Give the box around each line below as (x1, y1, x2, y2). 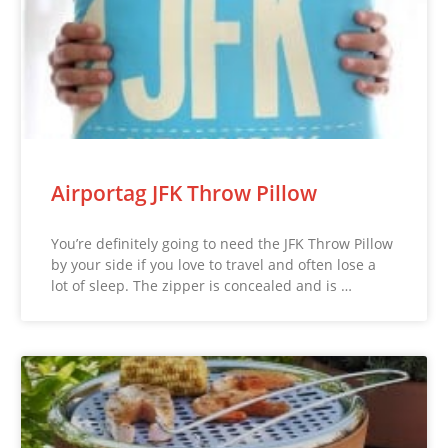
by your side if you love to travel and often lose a (51, 254, 377, 274)
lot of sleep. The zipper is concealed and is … (51, 275, 353, 295)
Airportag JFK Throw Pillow (51, 178, 318, 207)
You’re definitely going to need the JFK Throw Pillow (51, 233, 394, 253)
